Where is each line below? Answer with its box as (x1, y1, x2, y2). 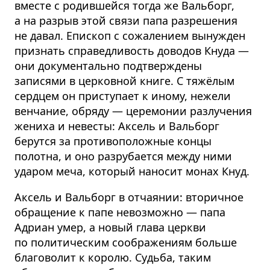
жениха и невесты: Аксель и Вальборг (14, 119, 219, 134)
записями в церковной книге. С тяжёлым (14, 74, 234, 89)
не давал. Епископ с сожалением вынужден (14, 28, 245, 43)
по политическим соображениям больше (14, 235, 237, 250)
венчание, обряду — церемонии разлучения (14, 104, 252, 119)
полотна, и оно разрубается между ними (14, 149, 232, 164)
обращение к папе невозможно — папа (14, 205, 225, 220)
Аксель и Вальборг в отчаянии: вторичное (14, 190, 243, 205)
